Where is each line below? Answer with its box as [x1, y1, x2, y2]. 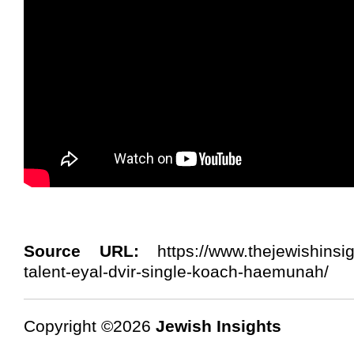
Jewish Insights [156, 317, 281, 336]
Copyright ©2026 [24, 317, 156, 336]
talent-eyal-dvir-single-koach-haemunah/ [24, 262, 329, 281]
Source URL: [24, 242, 139, 261]
